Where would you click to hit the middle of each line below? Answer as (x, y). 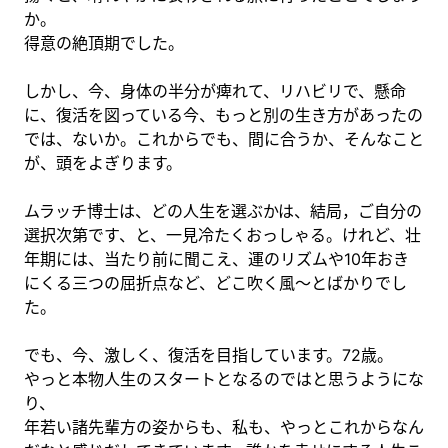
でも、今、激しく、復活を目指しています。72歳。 (208, 354)
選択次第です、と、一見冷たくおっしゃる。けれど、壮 (222, 234)
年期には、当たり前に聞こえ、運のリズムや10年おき (216, 258)
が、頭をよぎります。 (103, 162)
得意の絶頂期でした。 (104, 42)
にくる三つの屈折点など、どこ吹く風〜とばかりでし (215, 282)
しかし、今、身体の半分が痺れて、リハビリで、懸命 (215, 90)
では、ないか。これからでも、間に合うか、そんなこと (224, 138)
